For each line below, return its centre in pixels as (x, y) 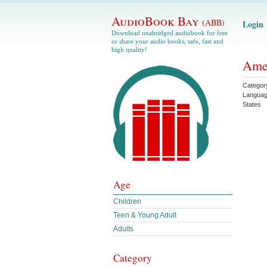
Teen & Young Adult (145, 215)
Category (133, 258)
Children (127, 201)
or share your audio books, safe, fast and (167, 41)
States (252, 104)
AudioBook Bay (157, 21)
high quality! (129, 49)
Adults (123, 229)
